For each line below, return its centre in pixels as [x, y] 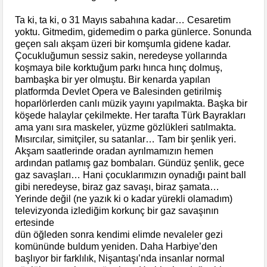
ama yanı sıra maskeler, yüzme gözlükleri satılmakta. [126, 127]
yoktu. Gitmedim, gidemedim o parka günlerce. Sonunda [133, 32]
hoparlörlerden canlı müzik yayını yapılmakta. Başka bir [131, 103]
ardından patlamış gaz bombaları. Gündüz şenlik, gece [130, 163]
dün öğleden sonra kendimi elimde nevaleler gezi [119, 234]
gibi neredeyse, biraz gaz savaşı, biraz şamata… [117, 187]
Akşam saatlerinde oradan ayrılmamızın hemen [114, 151]
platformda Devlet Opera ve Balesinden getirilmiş [119, 91]
